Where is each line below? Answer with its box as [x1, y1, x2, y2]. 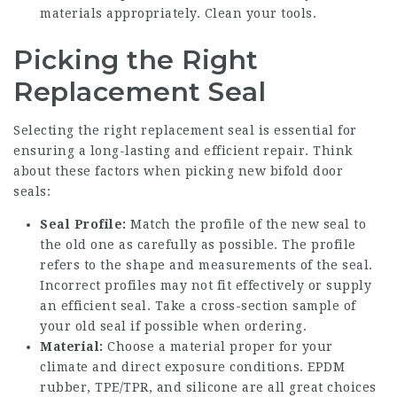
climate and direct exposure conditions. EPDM [40, 360, 345, 374]
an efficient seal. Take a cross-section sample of [40, 299, 356, 313]
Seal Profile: [40, 217, 127, 231]
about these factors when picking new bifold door [13, 164, 343, 178]
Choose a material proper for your [103, 339, 333, 354]
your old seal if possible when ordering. [40, 319, 307, 333]
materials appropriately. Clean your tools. [40, 6, 316, 20]
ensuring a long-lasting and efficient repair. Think [13, 144, 353, 158]
